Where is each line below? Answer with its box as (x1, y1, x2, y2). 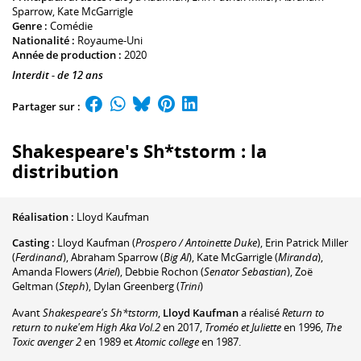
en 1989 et (81, 334, 135, 349)
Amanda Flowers (12, 264, 92, 280)
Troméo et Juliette (205, 319, 281, 334)
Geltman (12, 279, 53, 294)
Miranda (278, 250, 317, 265)
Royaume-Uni (77, 33, 143, 48)
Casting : (12, 235, 55, 251)
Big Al (164, 250, 189, 265)
